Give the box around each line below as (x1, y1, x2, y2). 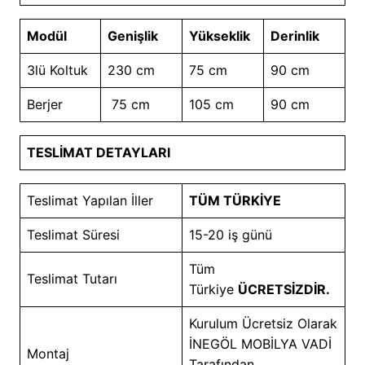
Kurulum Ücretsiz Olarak (188, 314, 337, 332)
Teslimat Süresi (26, 226, 120, 243)
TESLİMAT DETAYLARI (26, 143, 170, 161)
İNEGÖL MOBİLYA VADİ (188, 335, 332, 352)
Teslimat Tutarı (26, 270, 117, 287)
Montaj (26, 345, 69, 362)
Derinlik (270, 27, 319, 44)
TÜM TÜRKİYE (188, 191, 284, 209)
